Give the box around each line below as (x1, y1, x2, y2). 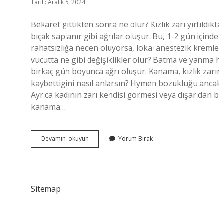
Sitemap (31, 183, 61, 194)
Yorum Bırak (118, 134, 153, 143)
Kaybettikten (88, 143, 122, 151)
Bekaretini (88, 134, 116, 142)
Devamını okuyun (41, 134, 88, 143)
